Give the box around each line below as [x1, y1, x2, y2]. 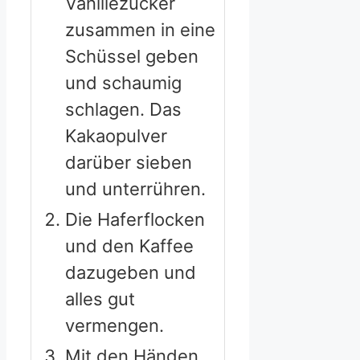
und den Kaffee [65, 235, 194, 256]
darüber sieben [65, 151, 192, 173]
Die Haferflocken [65, 208, 205, 230]
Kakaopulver [65, 125, 167, 146]
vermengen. [65, 314, 164, 336]
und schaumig [65, 72, 182, 93]
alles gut [65, 288, 135, 309]
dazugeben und [65, 261, 196, 283]
